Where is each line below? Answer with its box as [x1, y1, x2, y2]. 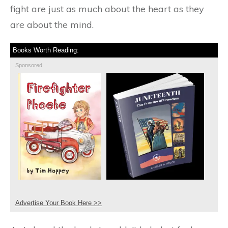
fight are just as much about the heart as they [10, 3, 204, 15]
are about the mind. [10, 19, 94, 31]
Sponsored [15, 62, 42, 69]
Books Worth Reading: [13, 46, 79, 54]
